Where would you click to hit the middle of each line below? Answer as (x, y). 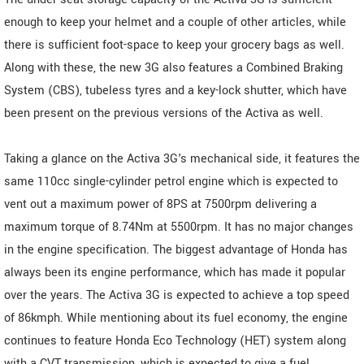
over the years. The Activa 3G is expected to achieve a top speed (177, 295)
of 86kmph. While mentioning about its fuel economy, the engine (176, 318)
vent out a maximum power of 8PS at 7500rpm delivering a (160, 204)
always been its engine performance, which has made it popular (175, 272)
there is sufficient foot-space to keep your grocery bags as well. (174, 45)
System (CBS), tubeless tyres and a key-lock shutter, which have (175, 90)
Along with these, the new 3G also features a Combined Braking (173, 67)
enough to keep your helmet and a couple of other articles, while (175, 22)
